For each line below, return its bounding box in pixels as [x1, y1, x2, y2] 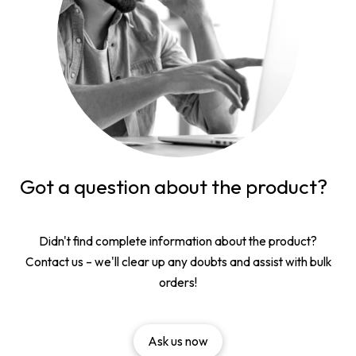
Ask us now [148, 333, 208, 349]
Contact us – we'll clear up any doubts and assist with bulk [25, 254, 331, 270]
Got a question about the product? [20, 173, 327, 199]
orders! [159, 275, 197, 291]
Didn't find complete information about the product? [39, 234, 317, 250]
